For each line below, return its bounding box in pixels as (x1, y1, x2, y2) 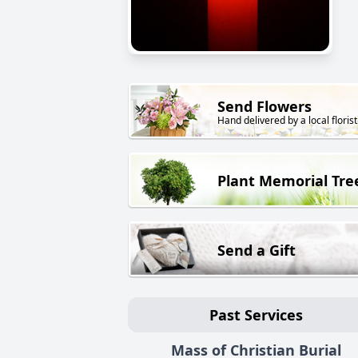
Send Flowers (217, 97, 312, 117)
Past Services (209, 304, 303, 324)
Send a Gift (217, 240, 296, 260)
